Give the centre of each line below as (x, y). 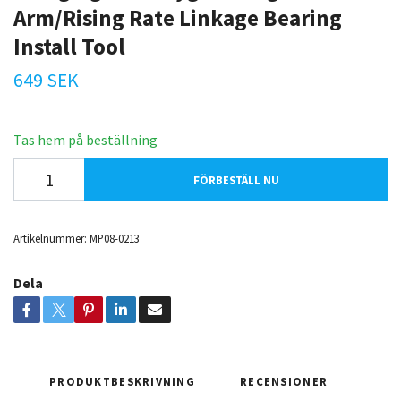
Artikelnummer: (50, 238)
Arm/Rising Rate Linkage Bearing (178, 17)
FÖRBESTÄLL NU (236, 179)
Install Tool (69, 46)
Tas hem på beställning (85, 139)
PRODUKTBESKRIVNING (123, 381)
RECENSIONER (284, 381)
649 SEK (46, 80)
